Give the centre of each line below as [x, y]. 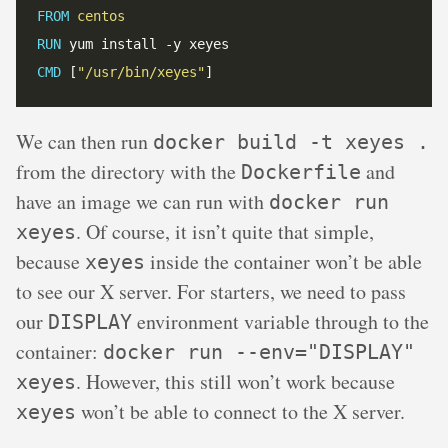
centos [97, 16]
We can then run [84, 142]
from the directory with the [128, 172]
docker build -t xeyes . [291, 142]
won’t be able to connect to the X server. [240, 412]
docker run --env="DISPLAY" [259, 352]
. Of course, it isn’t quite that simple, [225, 232]
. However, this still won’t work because [235, 382]
